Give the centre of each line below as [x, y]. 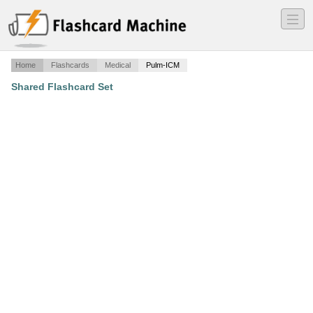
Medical [118, 65]
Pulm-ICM [163, 65]
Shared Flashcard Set [62, 87]
